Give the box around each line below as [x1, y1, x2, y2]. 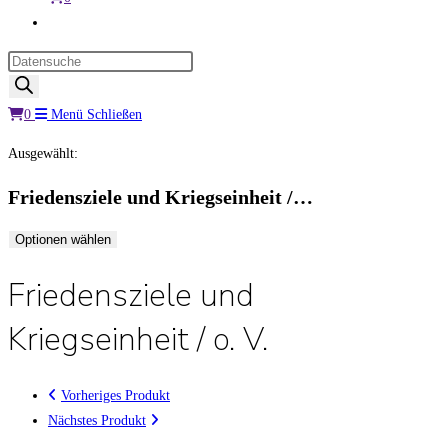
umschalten [47, 64, 110, 79]
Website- [47, 14, 96, 29]
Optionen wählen [15, 232, 111, 248]
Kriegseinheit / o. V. [8, 317, 268, 361]
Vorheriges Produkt [61, 388, 170, 404]
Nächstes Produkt [48, 413, 146, 429]
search [7, 78, 42, 93]
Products [7, 53, 56, 68]
